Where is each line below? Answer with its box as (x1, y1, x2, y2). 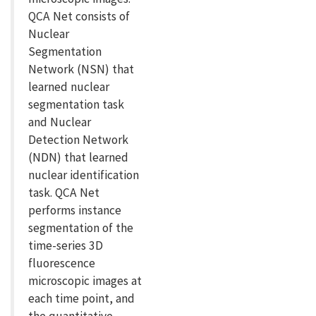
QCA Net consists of (28, 8, 130, 25)
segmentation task (28, 97, 124, 113)
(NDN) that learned (28, 150, 128, 166)
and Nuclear (28, 114, 91, 130)
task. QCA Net (28, 185, 99, 201)
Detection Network (28, 132, 128, 148)
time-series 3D (28, 238, 103, 254)
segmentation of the (28, 220, 133, 236)
